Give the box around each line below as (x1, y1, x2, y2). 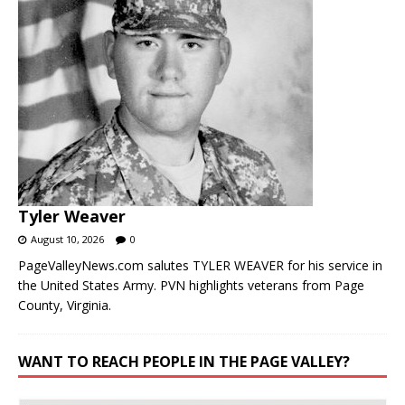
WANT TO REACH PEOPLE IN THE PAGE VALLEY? (18, 351, 350, 372)
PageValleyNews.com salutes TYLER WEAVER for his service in (18, 256, 382, 274)
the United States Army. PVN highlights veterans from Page (18, 276, 364, 294)
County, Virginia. (18, 296, 111, 314)
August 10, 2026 (31, 231, 104, 246)
